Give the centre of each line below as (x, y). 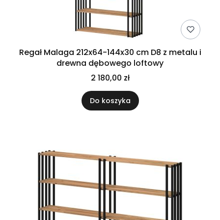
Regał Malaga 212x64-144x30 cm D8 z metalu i (110, 52)
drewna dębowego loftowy (110, 63)
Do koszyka (110, 101)
